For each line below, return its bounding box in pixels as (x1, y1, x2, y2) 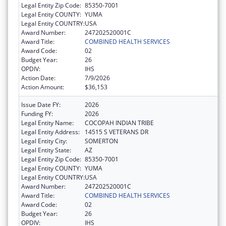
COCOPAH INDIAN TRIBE (85, 118, 154, 127)
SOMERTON (85, 136, 118, 145)
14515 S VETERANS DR (85, 127, 148, 136)
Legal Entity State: (21, 145, 71, 154)
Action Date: (21, 73, 55, 82)
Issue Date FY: (21, 100, 61, 109)
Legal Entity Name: (21, 118, 74, 127)
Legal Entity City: (21, 136, 67, 145)
